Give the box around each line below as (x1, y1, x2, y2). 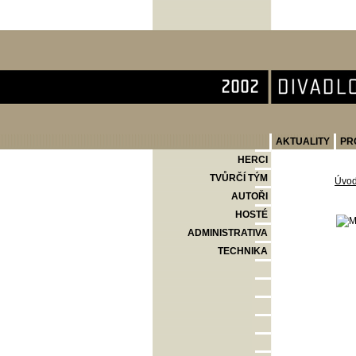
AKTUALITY (276, 136, 330, 147)
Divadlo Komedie (153, 32, 256, 45)
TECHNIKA (218, 246, 268, 257)
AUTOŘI (231, 191, 268, 202)
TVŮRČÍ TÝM (210, 172, 268, 184)
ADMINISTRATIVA (188, 227, 268, 238)
